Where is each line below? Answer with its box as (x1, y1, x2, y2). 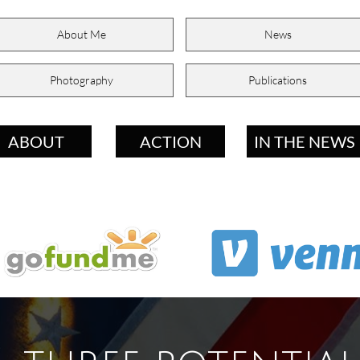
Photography (50, 73, 113, 87)
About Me (57, 27, 106, 41)
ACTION (139, 132, 202, 151)
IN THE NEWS (254, 132, 355, 151)
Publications (248, 73, 307, 87)
